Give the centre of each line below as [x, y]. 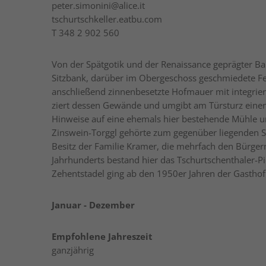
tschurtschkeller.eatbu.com [107, 19]
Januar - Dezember [93, 205]
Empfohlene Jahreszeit [102, 237]
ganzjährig [73, 250]
